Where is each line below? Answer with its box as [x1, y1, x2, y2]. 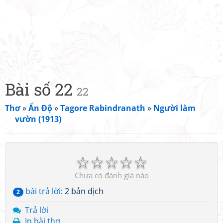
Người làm [153, 103, 196, 113]
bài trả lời [23, 186, 61, 197]
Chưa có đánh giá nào [74, 170, 149, 180]
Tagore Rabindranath [60, 103, 145, 113]
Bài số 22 [5, 78, 77, 100]
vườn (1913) [15, 113, 61, 124]
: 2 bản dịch [61, 186, 104, 197]
